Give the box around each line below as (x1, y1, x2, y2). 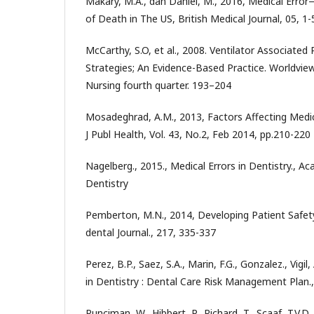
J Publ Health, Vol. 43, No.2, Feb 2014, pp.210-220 (86, 128, 310, 141)
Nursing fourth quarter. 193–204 (86, 78, 231, 92)
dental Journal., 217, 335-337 (86, 226, 216, 239)
